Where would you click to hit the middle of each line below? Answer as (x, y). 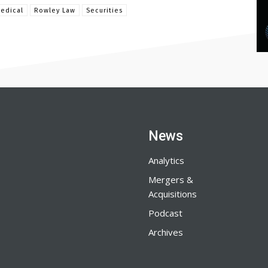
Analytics (166, 160)
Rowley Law (55, 10)
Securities (104, 10)
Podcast (165, 213)
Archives (166, 232)
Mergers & (171, 179)
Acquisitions (173, 194)
